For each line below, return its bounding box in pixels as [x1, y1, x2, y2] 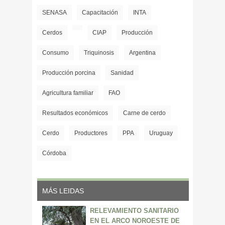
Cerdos [42, 29, 62, 36]
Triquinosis [84, 49, 114, 56]
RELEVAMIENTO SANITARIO [90, 206, 179, 214]
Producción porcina [42, 69, 95, 76]
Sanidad [110, 69, 134, 76]
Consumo [42, 49, 69, 56]
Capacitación [82, 9, 118, 16]
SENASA [42, 9, 67, 16]
